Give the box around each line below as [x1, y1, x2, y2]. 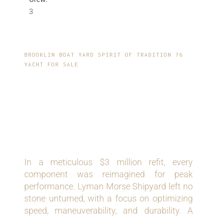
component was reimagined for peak [24, 169, 193, 180]
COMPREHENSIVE [24, 81, 161, 100]
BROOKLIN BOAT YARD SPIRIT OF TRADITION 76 [24, 51, 184, 58]
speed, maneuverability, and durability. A [24, 205, 193, 216]
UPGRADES [24, 117, 111, 136]
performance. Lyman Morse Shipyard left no [24, 181, 193, 192]
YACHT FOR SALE [24, 61, 79, 68]
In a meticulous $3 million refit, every [24, 157, 193, 168]
